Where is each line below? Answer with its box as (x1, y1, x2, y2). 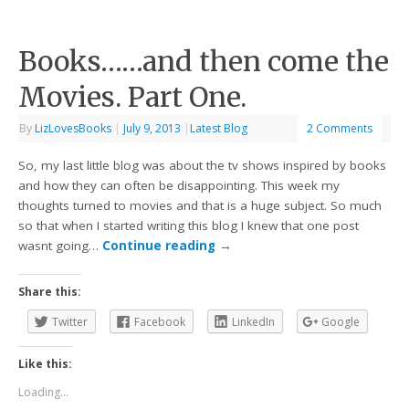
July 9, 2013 (123, 121, 182, 137)
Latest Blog (190, 121, 248, 137)
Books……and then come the (18, 44, 390, 79)
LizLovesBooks (35, 121, 112, 137)
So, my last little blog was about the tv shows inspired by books (18, 156, 387, 173)
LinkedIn (232, 313, 276, 330)
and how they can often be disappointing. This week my (18, 176, 341, 194)
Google (321, 313, 361, 330)
